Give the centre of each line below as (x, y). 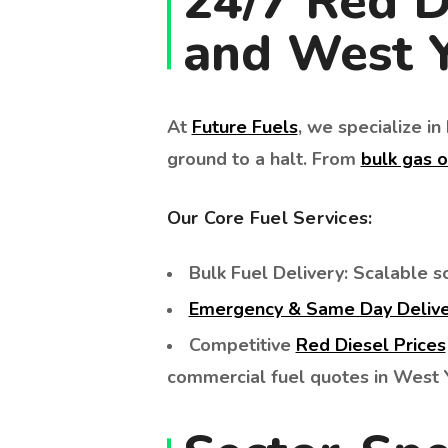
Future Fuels (244, 126)
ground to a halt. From (263, 158)
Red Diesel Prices (370, 344)
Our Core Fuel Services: (269, 217)
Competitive (242, 344)
